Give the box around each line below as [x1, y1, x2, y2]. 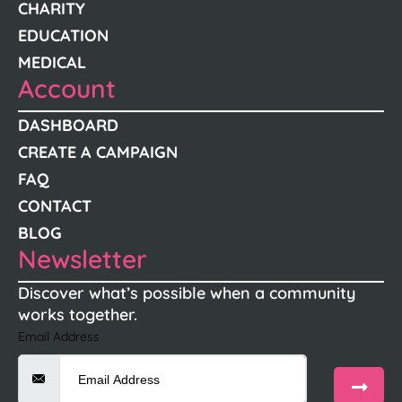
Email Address [18, 328, 100, 345]
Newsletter [18, 242, 147, 275]
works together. [18, 303, 137, 325]
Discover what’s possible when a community [18, 282, 355, 303]
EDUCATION [18, 24, 109, 46]
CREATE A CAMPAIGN [18, 141, 178, 162]
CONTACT [18, 195, 92, 216]
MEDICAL [18, 51, 86, 73]
